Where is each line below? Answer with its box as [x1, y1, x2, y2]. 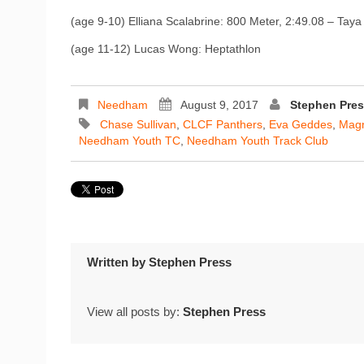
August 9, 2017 [180, 97, 258, 111]
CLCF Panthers [183, 117, 262, 131]
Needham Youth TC [79, 133, 180, 147]
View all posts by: [87, 305, 183, 319]
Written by [87, 254, 149, 269]
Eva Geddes [269, 117, 332, 131]
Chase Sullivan [100, 117, 176, 131]
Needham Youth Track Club [187, 133, 328, 147]
